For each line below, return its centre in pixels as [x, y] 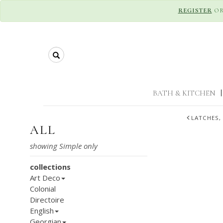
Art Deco [45, 178]
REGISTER [195, 10]
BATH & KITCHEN [184, 93]
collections [50, 167]
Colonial [43, 189]
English [42, 211]
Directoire [47, 200]
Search [68, 52]
